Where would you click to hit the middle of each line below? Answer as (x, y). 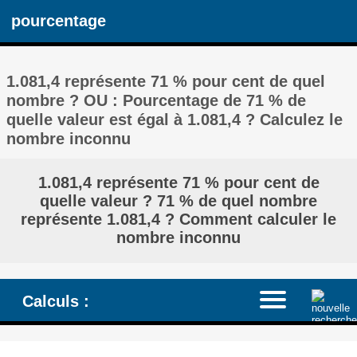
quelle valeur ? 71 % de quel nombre (178, 201)
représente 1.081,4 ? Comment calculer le (178, 220)
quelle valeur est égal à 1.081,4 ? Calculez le (175, 120)
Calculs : (55, 301)
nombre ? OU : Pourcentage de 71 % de (157, 100)
